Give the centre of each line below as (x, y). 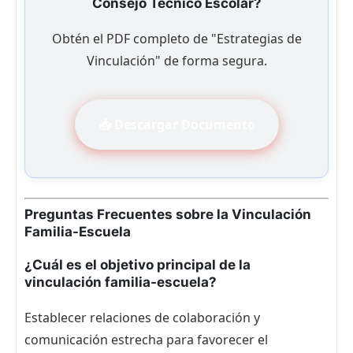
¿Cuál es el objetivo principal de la (137, 265)
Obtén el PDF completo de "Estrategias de (176, 39)
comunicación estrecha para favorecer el (146, 340)
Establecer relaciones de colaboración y (142, 318)
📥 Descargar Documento (176, 125)
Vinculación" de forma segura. (176, 61)
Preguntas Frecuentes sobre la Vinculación (168, 215)
